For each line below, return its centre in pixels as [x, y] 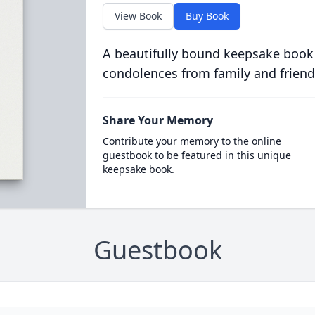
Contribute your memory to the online [192, 141]
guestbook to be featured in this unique [197, 155]
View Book [138, 16]
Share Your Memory [157, 120]
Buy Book [207, 16]
